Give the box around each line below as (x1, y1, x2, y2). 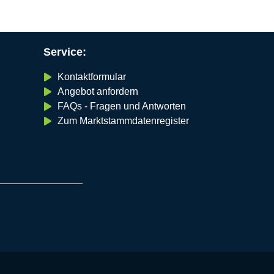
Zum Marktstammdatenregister (57, 115, 189, 126)
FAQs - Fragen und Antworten (57, 100, 186, 111)
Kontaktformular (57, 71, 126, 82)
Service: (43, 46, 86, 59)
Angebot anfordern (57, 86, 138, 97)
